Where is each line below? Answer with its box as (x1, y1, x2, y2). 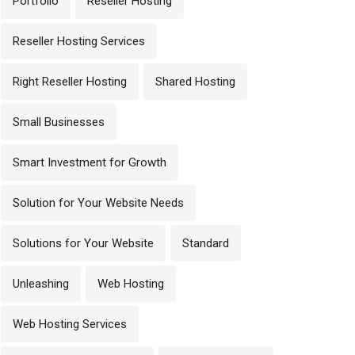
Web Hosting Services (13, 317, 127, 331)
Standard (182, 236, 229, 250)
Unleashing (13, 277, 69, 291)
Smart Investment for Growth (13, 155, 166, 170)
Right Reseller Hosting (13, 74, 127, 89)
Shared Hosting (155, 74, 235, 89)
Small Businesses (13, 115, 105, 129)
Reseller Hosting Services (13, 34, 145, 48)
